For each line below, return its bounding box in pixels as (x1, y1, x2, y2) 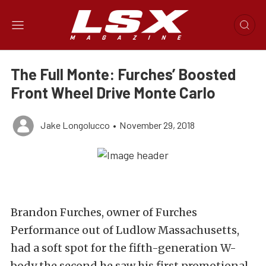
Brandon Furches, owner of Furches (11, 205, 197, 220)
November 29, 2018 (119, 119, 195, 131)
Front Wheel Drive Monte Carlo (11, 83, 216, 102)
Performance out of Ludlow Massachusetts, (11, 223, 239, 237)
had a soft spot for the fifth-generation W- (11, 241, 236, 255)
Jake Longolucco (40, 119, 110, 131)
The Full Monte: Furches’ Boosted (11, 65, 236, 83)
